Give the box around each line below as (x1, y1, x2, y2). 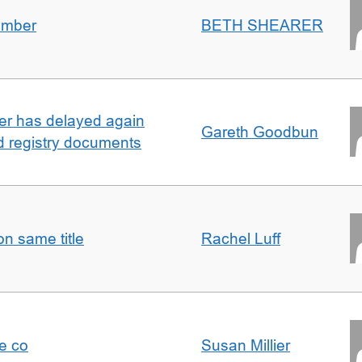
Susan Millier (201, 337, 290, 354)
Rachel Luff (201, 230, 280, 247)
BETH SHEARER (201, 17, 323, 34)
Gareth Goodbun (201, 124, 318, 141)
